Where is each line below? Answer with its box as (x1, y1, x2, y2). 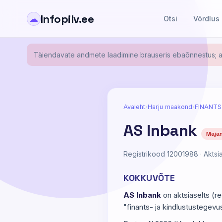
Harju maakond (148, 103, 192, 111)
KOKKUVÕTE (123, 172, 175, 183)
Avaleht (123, 103, 145, 111)
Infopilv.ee (40, 11, 94, 26)
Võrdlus (193, 14, 220, 23)
